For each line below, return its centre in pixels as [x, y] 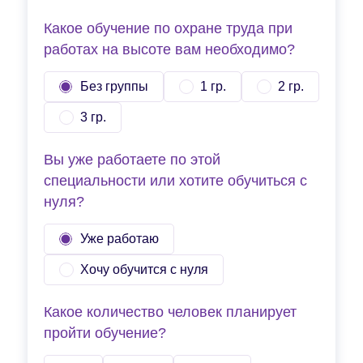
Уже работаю [120, 238]
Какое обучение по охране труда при [168, 28]
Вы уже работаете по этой [132, 159]
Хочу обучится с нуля [144, 269]
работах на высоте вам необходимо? [169, 49]
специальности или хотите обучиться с [175, 180]
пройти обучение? [105, 333]
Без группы [114, 86]
